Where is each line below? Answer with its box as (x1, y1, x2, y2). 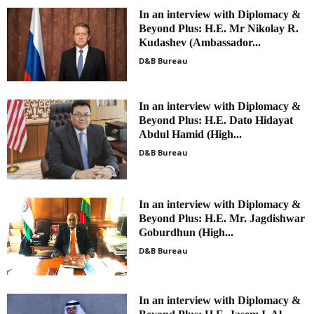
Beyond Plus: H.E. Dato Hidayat (139, 114, 294, 126)
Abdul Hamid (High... (139, 128, 243, 140)
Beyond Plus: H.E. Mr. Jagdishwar (139, 212, 306, 224)
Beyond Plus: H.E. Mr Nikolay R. (139, 22, 299, 35)
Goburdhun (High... (139, 226, 234, 238)
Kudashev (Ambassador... (139, 36, 261, 49)
